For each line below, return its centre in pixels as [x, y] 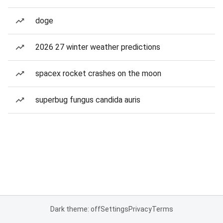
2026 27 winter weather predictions [98, 47]
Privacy [140, 209]
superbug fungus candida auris [88, 100]
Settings [114, 209]
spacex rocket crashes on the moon [98, 73]
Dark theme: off [75, 209]
